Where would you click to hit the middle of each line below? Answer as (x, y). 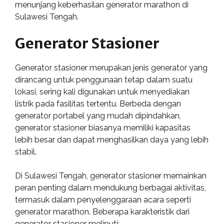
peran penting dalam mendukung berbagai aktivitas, (110, 188)
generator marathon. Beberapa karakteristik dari (102, 212)
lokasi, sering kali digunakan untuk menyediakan (102, 92)
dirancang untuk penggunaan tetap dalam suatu (104, 80)
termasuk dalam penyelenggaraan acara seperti (103, 200)
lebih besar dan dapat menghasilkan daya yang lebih (112, 140)
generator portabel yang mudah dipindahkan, (98, 116)
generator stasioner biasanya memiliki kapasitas (103, 128)
